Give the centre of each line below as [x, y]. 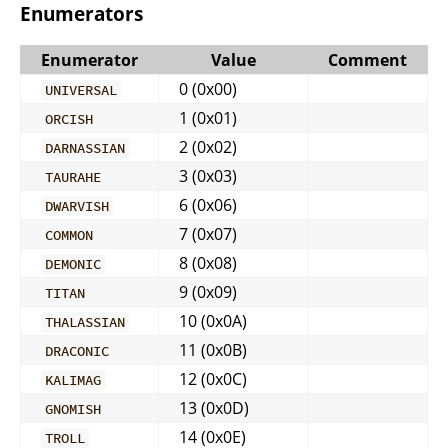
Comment [367, 59]
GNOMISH [73, 408]
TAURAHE [73, 176]
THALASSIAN [85, 321]
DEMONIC [73, 263]
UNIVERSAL [81, 89]
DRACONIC [77, 350]
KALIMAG [73, 379]
